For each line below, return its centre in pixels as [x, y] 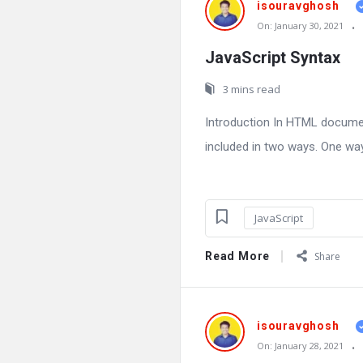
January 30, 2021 [309, 25]
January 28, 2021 [309, 346]
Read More [238, 256]
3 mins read [252, 90]
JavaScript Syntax [273, 58]
